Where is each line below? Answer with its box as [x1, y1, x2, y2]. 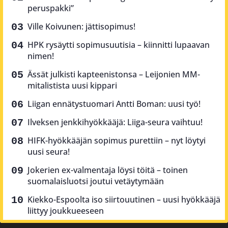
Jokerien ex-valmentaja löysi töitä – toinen [27, 164, 188, 176]
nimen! [27, 50, 54, 62]
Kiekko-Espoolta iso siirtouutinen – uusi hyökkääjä [27, 193, 220, 205]
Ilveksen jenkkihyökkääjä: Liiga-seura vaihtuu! [27, 116, 203, 128]
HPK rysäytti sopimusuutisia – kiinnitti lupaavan [27, 39, 210, 50]
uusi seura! [27, 146, 70, 157]
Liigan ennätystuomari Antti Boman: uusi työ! [27, 98, 201, 109]
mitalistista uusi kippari [27, 79, 117, 91]
